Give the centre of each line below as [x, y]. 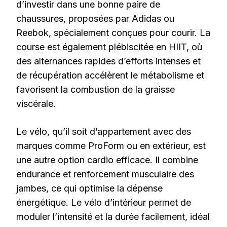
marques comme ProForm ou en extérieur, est [111, 145]
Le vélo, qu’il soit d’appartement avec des [104, 131]
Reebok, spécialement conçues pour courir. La [113, 32]
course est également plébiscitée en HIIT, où [109, 47]
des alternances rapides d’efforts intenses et [108, 61]
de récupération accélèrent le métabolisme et [110, 75]
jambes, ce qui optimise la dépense [89, 188]
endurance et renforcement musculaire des [105, 174]
